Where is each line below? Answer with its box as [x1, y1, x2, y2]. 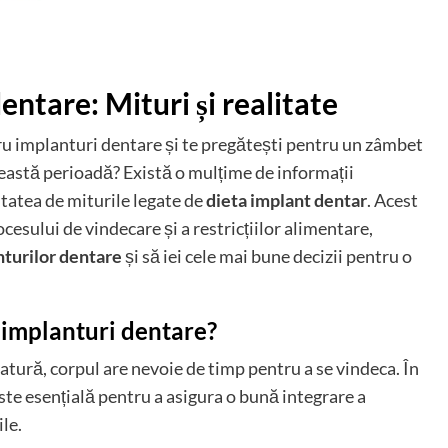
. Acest [367, 189, 418, 212]
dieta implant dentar [206, 189, 367, 212]
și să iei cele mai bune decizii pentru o [122, 245, 412, 268]
